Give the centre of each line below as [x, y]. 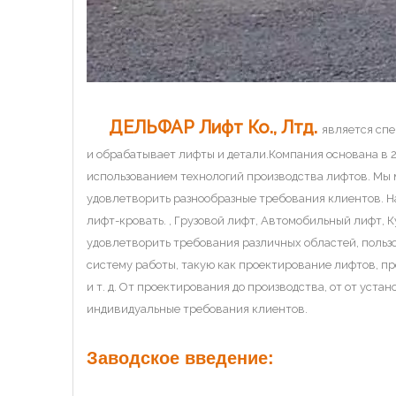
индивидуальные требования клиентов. [197, 309]
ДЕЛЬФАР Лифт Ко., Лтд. [215, 128]
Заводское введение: [180, 358]
